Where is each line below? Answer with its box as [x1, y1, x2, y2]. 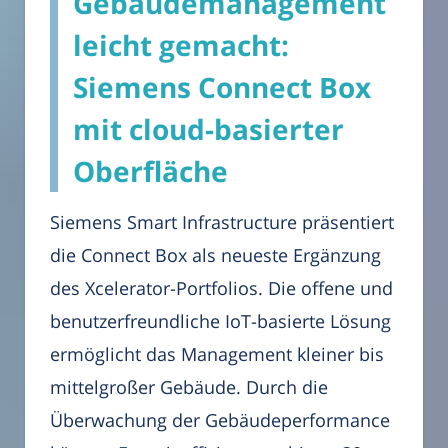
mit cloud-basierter [73, 109, 344, 148]
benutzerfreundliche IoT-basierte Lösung [50, 308, 391, 333]
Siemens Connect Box [73, 67, 371, 106]
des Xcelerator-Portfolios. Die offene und [50, 275, 393, 300]
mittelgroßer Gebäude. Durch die [50, 374, 328, 399]
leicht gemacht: [73, 25, 289, 64]
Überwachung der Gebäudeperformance [50, 407, 390, 432]
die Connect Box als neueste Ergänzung [50, 242, 381, 267]
